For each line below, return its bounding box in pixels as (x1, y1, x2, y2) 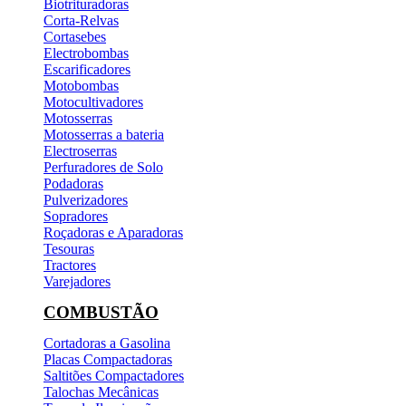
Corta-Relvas (43, 12, 119, 28)
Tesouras (43, 240, 94, 256)
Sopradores (43, 208, 108, 224)
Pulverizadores (43, 191, 128, 208)
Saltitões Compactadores (43, 367, 184, 383)
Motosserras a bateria (43, 126, 164, 142)
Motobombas (43, 77, 119, 93)
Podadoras (43, 175, 103, 191)
